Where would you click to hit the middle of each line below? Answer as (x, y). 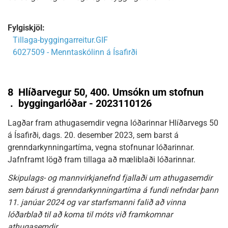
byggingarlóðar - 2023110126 (85, 103)
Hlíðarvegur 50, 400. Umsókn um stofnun (111, 92)
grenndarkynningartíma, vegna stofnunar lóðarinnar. (101, 147)
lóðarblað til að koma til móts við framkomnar (90, 215)
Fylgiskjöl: (26, 28)
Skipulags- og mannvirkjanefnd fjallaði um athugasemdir (110, 178)
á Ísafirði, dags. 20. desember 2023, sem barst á (93, 135)
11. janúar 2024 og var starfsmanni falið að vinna (97, 202)
